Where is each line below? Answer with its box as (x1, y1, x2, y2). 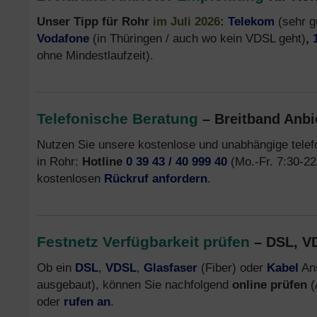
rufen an (64, 294, 110, 309)
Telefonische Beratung (37, 110, 198, 127)
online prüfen (232, 277, 307, 292)
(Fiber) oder (197, 260, 267, 275)
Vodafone (37, 31, 89, 45)
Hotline (82, 154, 122, 168)
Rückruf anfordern (104, 171, 207, 185)
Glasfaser (144, 260, 197, 275)
